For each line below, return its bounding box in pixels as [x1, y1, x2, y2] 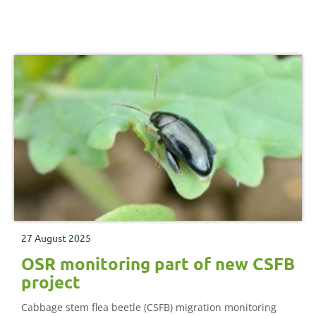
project [21, 270, 80, 293]
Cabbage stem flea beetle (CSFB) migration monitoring [21, 300, 276, 314]
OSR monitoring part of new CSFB [21, 252, 295, 274]
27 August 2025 [21, 231, 91, 244]
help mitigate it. [21, 2, 96, 16]
